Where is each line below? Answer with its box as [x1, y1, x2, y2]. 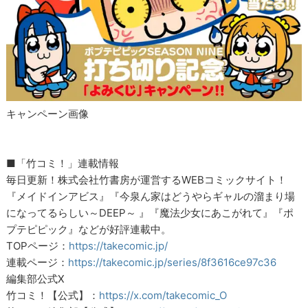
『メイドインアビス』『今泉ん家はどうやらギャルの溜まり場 [6, 189, 296, 203]
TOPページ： [6, 239, 69, 252]
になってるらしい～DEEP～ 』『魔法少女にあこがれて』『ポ [6, 206, 294, 219]
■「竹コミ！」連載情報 [6, 156, 120, 170]
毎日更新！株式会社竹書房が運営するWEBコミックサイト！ [6, 173, 287, 186]
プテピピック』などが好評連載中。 [6, 222, 172, 236]
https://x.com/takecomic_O [99, 288, 228, 302]
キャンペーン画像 [6, 107, 89, 120]
